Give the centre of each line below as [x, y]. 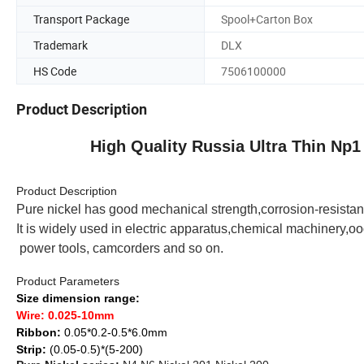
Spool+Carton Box [267, 19]
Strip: [31, 350]
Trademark [61, 45]
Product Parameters [68, 282]
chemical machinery [288, 229]
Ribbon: [39, 333]
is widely [53, 229]
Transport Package [81, 19]
